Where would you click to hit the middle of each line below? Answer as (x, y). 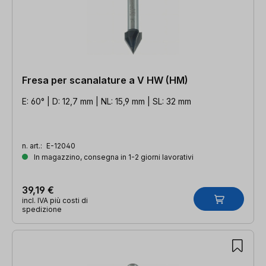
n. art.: (33, 145)
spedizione (42, 209)
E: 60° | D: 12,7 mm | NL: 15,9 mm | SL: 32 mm (107, 101)
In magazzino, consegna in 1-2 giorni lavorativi (113, 157)
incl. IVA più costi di (55, 200)
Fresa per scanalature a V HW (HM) (105, 80)
